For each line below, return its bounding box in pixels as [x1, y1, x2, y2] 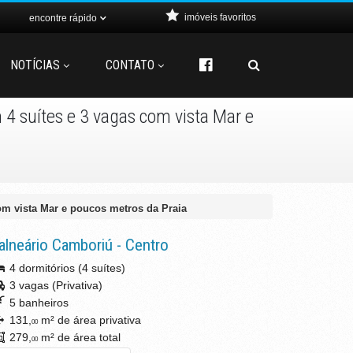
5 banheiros [6, 296, 69, 309]
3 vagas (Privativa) [6, 279, 102, 292]
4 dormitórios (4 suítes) [6, 262, 125, 274]
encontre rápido [29, 12, 97, 24]
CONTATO [106, 58, 154, 72]
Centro [125, 236, 169, 255]
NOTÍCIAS [10, 58, 60, 72]
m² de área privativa [38, 314, 141, 326]
